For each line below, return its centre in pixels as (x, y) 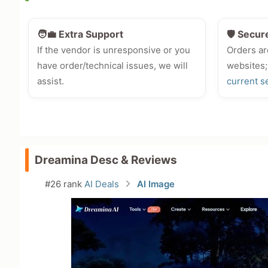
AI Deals (102, 184)
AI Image (156, 184)
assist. (51, 81)
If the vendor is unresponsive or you (114, 50)
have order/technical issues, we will (112, 66)
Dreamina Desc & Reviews (106, 160)
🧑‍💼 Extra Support (80, 34)
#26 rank (65, 184)
